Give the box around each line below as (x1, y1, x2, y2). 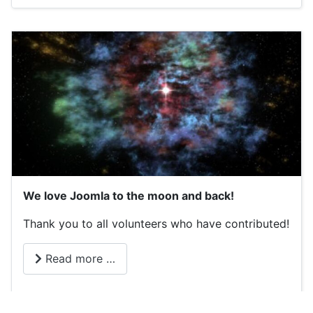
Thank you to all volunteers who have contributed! (23, 216, 289, 231)
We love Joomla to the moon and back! (23, 188, 234, 203)
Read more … (42, 252, 115, 266)
